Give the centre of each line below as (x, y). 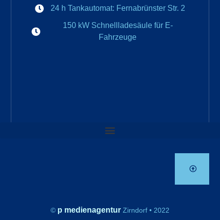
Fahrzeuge (118, 37)
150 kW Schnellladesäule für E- (118, 26)
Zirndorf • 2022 (145, 210)
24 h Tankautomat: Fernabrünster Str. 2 (118, 8)
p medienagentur (88, 210)
